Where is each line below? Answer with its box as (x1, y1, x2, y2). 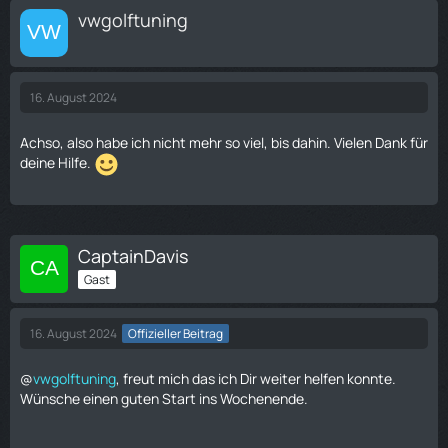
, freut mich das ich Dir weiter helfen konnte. (116, 369, 396, 388)
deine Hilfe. (20, 153, 94, 173)
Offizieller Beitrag (128, 325, 223, 343)
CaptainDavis (78, 244, 188, 268)
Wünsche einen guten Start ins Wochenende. (20, 389, 308, 408)
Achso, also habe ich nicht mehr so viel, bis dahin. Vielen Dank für (20, 133, 428, 152)
